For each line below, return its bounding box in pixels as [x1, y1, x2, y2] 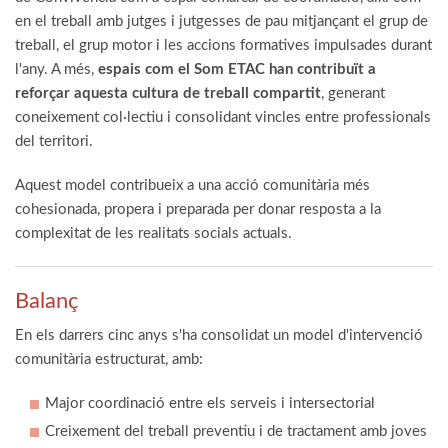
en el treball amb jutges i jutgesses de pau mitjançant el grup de [15, 14, 428, 30]
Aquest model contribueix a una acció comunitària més [15, 178, 370, 194]
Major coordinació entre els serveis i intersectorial [45, 396, 375, 412]
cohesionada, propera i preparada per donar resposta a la [15, 202, 381, 218]
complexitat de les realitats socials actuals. [15, 226, 292, 242]
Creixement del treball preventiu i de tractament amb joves [45, 423, 427, 439]
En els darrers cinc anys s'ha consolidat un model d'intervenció [15, 328, 423, 344]
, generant [321, 86, 385, 102]
